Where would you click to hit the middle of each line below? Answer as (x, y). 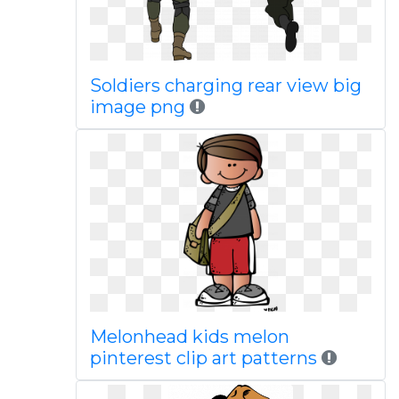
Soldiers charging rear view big (225, 85)
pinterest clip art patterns (203, 358)
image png (137, 107)
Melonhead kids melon (189, 337)
